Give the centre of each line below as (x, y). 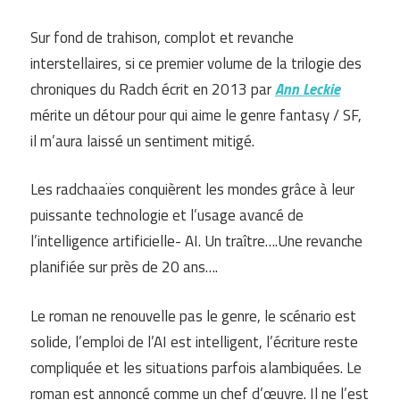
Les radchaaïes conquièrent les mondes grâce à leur (192, 190)
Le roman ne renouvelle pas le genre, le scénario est (193, 316)
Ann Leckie (308, 89)
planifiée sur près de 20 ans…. (124, 267)
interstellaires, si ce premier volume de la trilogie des (196, 63)
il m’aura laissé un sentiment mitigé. (142, 141)
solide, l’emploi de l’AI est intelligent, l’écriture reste (194, 342)
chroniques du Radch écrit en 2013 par (153, 89)
